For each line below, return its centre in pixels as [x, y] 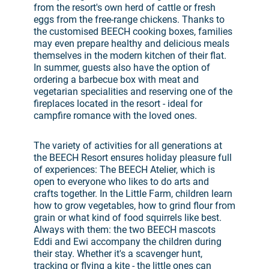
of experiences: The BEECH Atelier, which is [124, 170]
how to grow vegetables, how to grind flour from [134, 206]
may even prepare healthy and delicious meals [131, 44]
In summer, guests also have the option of [122, 68]
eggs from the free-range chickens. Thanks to [129, 20]
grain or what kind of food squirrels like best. [128, 218]
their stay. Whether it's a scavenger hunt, [118, 254]
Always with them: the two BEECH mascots [125, 230]
